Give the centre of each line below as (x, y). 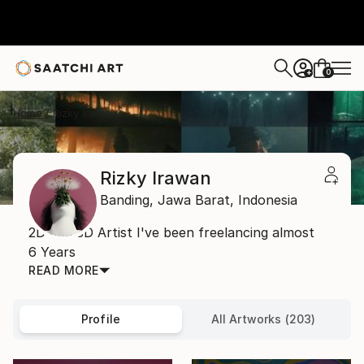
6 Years (52, 252)
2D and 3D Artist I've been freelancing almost (171, 232)
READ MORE (64, 270)
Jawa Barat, (196, 200)
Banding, (127, 200)
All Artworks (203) (263, 319)
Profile (101, 319)
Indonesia (268, 200)
